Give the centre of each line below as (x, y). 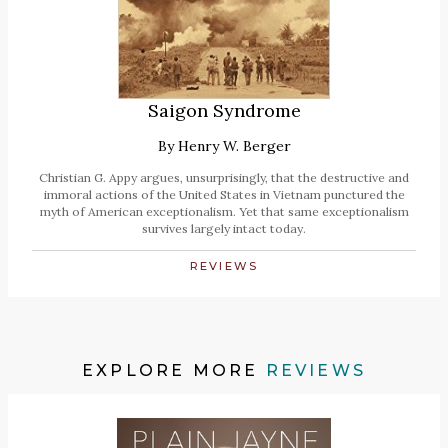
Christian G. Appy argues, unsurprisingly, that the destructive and (224, 178)
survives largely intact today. (224, 229)
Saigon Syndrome (224, 111)
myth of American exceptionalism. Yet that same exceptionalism (224, 212)
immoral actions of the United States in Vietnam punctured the (224, 195)
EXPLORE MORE (173, 370)
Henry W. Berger (234, 146)
